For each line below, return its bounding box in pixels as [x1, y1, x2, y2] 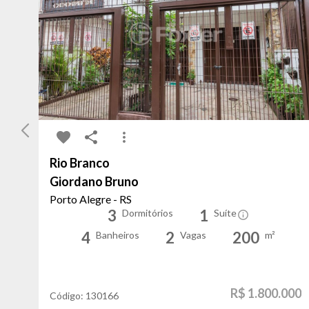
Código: [50, 290, 86, 302]
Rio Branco [50, 155, 110, 171]
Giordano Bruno [50, 174, 139, 190]
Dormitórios [121, 207, 173, 219]
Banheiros [96, 229, 140, 241]
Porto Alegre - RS [50, 192, 132, 206]
